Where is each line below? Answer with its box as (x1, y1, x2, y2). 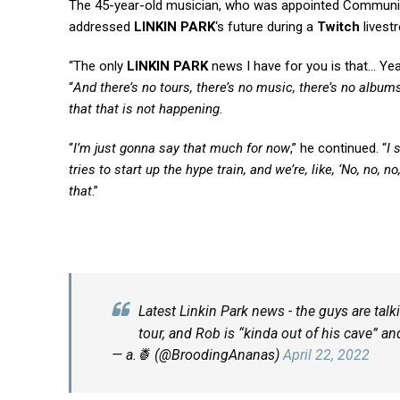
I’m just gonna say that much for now (73, 140, 290, 156)
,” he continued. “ (290, 140, 387, 156)
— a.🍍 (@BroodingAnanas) (112, 346, 283, 363)
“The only (69, 58, 127, 74)
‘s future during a (215, 19, 317, 35)
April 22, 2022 (283, 346, 370, 363)
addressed (69, 19, 134, 35)
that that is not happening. (69, 101, 223, 117)
